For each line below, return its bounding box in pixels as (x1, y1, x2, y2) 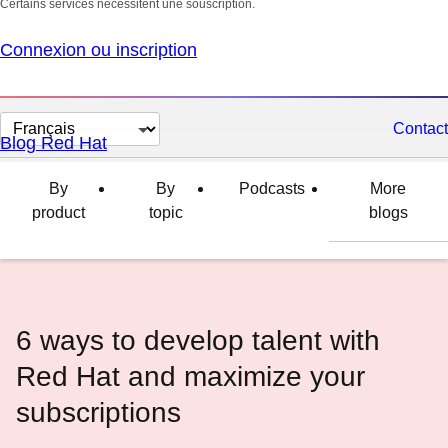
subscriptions (16, 397, 181, 428)
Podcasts (238, 180, 305, 197)
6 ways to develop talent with (16, 325, 380, 356)
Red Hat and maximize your (16, 361, 365, 392)
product (31, 204, 85, 221)
